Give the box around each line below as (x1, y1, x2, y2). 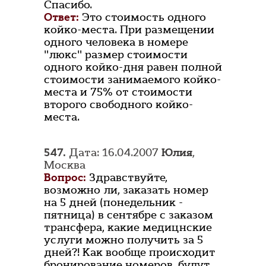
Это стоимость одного (82, 10, 206, 25)
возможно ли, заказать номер (44, 183, 208, 198)
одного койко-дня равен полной (44, 60, 222, 75)
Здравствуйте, (89, 170, 167, 185)
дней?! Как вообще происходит (44, 245, 216, 260)
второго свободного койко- (44, 97, 193, 112)
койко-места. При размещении (44, 23, 214, 37)
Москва (44, 158, 85, 173)
